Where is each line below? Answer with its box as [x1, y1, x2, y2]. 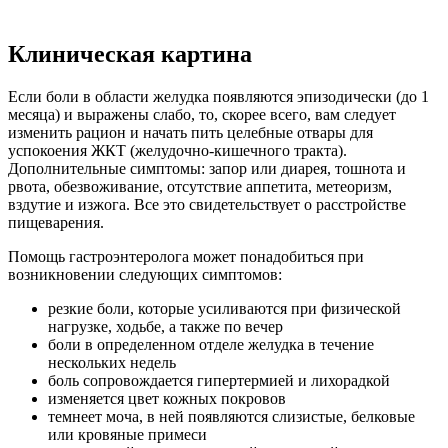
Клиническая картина [8, 40, 252, 67]
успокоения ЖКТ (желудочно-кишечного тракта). [8, 141, 347, 159]
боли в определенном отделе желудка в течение [48, 335, 374, 353]
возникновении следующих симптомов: [8, 265, 282, 283]
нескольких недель [48, 353, 176, 371]
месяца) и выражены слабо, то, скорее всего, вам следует [8, 105, 396, 123]
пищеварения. [8, 213, 104, 231]
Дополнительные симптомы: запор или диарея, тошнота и [8, 159, 406, 177]
